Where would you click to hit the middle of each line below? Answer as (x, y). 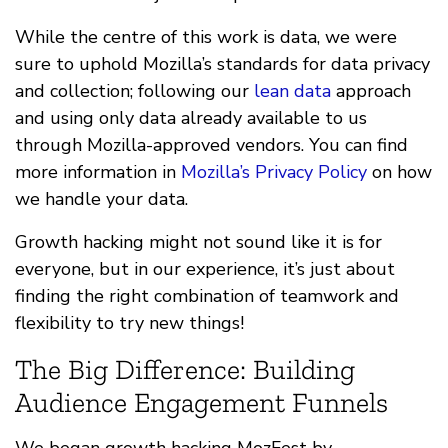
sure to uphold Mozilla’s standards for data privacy (222, 64)
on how (399, 172)
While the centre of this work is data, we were (206, 37)
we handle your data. (101, 199)
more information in (98, 172)
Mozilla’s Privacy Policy (274, 172)
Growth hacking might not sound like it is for (198, 242)
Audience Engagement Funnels (201, 403)
